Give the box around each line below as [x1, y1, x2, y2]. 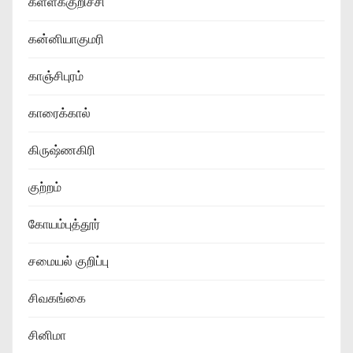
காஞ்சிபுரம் [28, 66, 84, 85]
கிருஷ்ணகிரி [28, 140, 95, 159]
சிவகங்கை [28, 288, 86, 307]
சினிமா [28, 325, 66, 344]
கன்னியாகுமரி [28, 29, 104, 48]
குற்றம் [28, 177, 61, 196]
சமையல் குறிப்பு [28, 251, 109, 270]
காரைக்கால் [28, 103, 91, 122]
